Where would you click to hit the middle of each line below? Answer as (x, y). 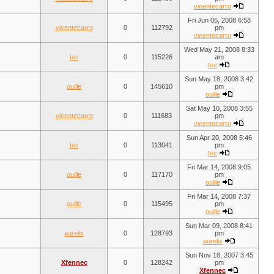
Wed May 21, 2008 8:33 (219, 50)
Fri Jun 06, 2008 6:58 (219, 20)
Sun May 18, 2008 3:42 (219, 79)
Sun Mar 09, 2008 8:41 (219, 226)
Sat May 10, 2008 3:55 (219, 108)
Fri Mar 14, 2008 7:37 (219, 196)
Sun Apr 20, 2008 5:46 (219, 138)
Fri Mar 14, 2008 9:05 (219, 167)
